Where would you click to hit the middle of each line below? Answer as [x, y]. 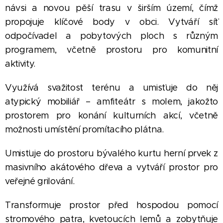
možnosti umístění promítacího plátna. [85, 129]
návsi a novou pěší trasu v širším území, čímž [111, 8]
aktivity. [20, 64]
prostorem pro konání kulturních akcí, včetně [111, 115]
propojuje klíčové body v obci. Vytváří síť [111, 22]
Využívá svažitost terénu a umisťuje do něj [111, 88]
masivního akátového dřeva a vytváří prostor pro [111, 167]
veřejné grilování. [40, 181]
